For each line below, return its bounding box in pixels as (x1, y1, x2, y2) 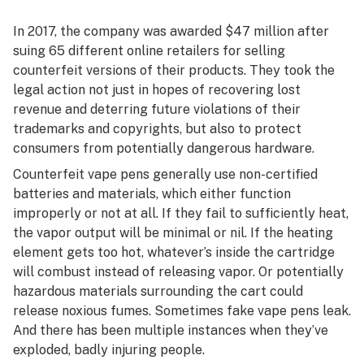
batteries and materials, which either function (13, 186, 291, 201)
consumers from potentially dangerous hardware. (13, 141, 314, 156)
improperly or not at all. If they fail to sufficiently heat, (13, 206, 349, 221)
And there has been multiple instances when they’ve (13, 323, 328, 338)
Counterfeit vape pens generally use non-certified (13, 167, 318, 182)
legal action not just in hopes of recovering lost (13, 82, 301, 97)
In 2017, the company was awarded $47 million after (13, 24, 329, 39)
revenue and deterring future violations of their (13, 102, 301, 117)
